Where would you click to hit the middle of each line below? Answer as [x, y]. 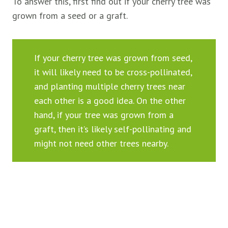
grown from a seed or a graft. [70, 16]
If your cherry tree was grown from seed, [113, 58]
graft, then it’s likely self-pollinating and [112, 129]
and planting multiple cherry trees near [109, 86]
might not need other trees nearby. [101, 143]
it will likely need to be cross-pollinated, [113, 72]
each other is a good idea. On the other [110, 100]
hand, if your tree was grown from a [104, 115]
